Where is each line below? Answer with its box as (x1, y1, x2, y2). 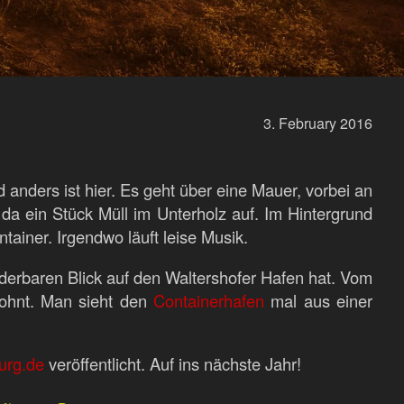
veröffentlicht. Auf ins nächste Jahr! (44, 352, 301, 376)
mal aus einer (263, 288, 373, 312)
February (279, 113, 336, 133)
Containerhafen (152, 288, 264, 312)
